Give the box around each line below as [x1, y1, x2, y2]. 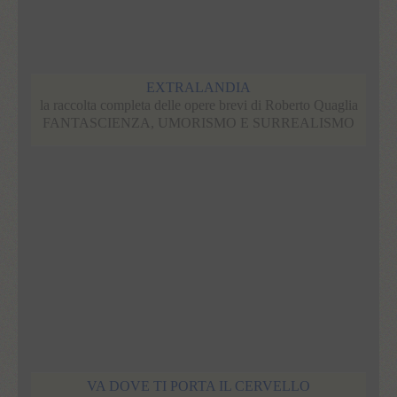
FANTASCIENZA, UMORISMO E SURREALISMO [43, 114, 354, 130]
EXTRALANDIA [146, 79, 251, 95]
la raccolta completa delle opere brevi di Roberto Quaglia [39, 97, 358, 113]
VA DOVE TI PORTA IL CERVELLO [87, 378, 310, 393]
